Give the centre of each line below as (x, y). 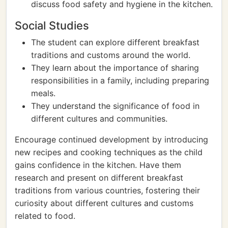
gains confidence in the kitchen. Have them (98, 165)
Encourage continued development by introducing (111, 139)
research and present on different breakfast (99, 178)
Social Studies (52, 25)
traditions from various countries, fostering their (107, 190)
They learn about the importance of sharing (115, 68)
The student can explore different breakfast (115, 42)
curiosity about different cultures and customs (104, 203)
